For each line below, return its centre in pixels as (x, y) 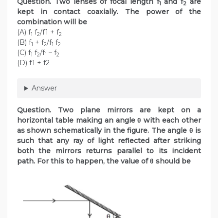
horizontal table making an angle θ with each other (109, 120)
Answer (44, 88)
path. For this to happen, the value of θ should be (104, 161)
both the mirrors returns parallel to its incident (109, 151)
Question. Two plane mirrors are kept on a (109, 110)
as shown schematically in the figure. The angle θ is (109, 131)
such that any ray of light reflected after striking (109, 141)
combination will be (52, 22)
